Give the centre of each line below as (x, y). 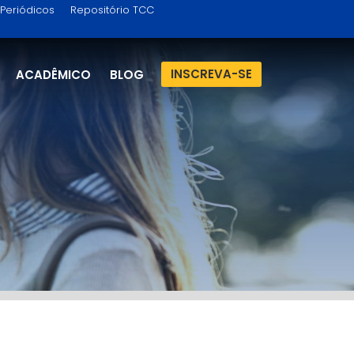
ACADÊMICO (53, 75)
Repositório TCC (112, 10)
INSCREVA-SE (211, 74)
